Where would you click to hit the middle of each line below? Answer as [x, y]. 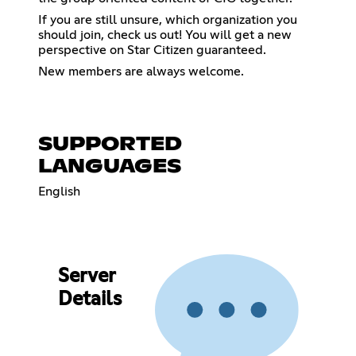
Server [86, 277]
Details [89, 300]
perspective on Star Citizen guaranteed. [152, 50]
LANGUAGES [110, 166]
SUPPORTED [110, 144]
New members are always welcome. [141, 71]
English [59, 191]
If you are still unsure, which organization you [168, 19]
